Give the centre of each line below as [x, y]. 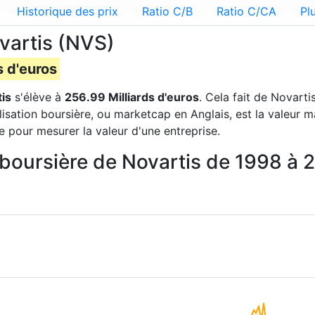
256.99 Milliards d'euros [132, 97]
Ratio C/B [167, 11]
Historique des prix [67, 11]
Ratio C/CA [246, 11]
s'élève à [38, 97]
